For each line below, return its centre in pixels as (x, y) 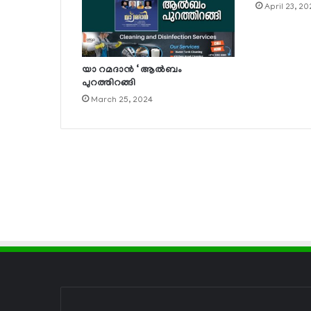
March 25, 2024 (122, 101)
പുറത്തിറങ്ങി (109, 84)
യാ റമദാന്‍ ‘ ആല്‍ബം (132, 71)
